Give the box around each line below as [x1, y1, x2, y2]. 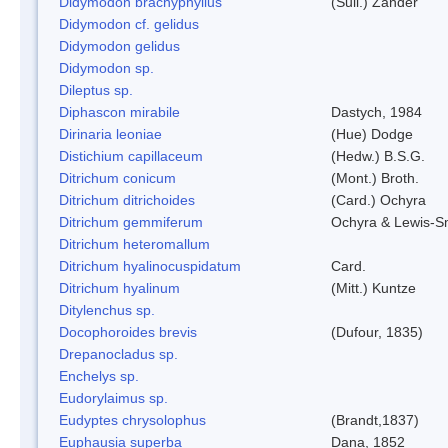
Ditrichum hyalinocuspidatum [59, 257, 241, 274]
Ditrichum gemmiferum [59, 213, 203, 230]
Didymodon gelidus [59, 37, 180, 54]
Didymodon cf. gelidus [59, 15, 199, 32]
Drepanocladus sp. [59, 345, 178, 362]
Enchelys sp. [59, 367, 139, 384]
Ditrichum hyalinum [59, 279, 180, 296]
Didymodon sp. [59, 59, 154, 76]
